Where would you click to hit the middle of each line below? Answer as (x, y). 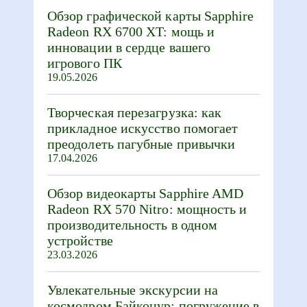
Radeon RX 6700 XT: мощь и (131, 32)
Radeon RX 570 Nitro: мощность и (147, 209)
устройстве (80, 241)
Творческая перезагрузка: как (135, 112)
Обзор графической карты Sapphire (151, 16)
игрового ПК (85, 63)
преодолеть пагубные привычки (142, 144)
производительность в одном (133, 225)
